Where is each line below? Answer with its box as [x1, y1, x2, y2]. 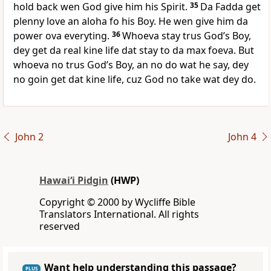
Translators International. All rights [39, 207, 199, 221]
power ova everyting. [13, 29, 109, 43]
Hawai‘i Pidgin [39, 174, 108, 188]
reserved [39, 220, 80, 233]
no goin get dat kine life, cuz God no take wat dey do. [13, 73, 256, 87]
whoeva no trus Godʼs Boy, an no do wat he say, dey [13, 58, 249, 72]
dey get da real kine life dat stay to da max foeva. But [13, 44, 254, 57]
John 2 [15, 130, 44, 144]
